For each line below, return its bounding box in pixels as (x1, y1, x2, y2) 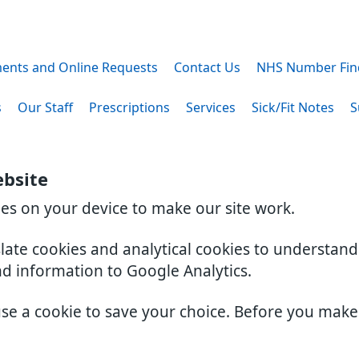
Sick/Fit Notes (252, 101, 334, 114)
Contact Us (174, 61, 240, 74)
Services (186, 101, 236, 114)
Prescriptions (89, 101, 170, 114)
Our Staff (18, 101, 73, 114)
